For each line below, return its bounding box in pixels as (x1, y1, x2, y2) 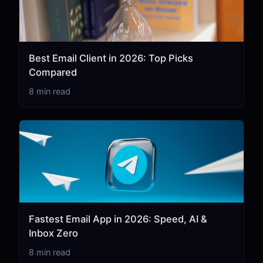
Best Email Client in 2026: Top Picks (29, 52, 193, 64)
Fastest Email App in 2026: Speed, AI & (29, 213, 207, 225)
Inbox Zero (29, 227, 78, 239)
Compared (29, 66, 77, 78)
